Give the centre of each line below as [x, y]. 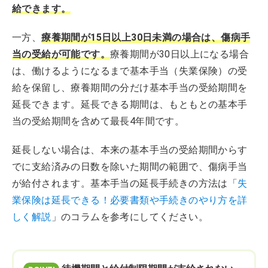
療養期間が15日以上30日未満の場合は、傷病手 [146, 37]
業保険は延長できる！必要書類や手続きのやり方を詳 [130, 200]
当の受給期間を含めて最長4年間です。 [98, 121]
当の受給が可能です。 [61, 54]
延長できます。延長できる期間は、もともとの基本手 [130, 104]
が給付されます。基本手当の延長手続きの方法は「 [125, 183]
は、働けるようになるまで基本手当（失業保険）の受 [130, 71]
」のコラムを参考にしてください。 [130, 217]
